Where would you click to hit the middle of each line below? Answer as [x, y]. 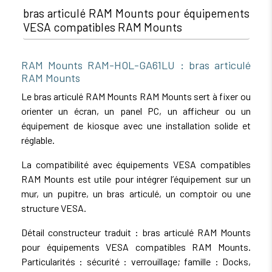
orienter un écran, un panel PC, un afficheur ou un [136, 110]
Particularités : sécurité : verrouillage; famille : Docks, [136, 261]
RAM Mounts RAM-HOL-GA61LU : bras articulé [136, 65]
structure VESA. [54, 208]
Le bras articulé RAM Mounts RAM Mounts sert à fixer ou [136, 96]
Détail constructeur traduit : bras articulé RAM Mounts [136, 232]
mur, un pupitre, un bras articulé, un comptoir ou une [136, 193]
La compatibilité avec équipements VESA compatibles [136, 164]
